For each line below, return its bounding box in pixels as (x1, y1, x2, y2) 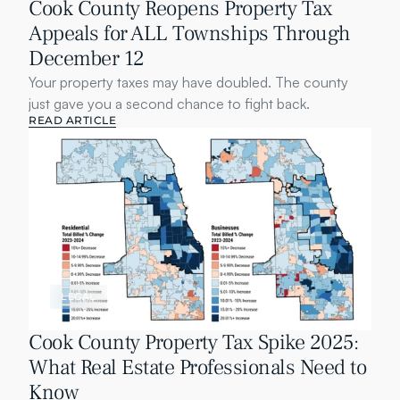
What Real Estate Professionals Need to (29, 354, 366, 381)
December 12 (29, 45, 145, 72)
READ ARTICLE (29, 113, 116, 127)
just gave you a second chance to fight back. (29, 95, 310, 112)
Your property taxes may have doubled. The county (29, 73, 348, 91)
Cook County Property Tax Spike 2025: (29, 329, 358, 356)
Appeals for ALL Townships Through (29, 20, 351, 47)
